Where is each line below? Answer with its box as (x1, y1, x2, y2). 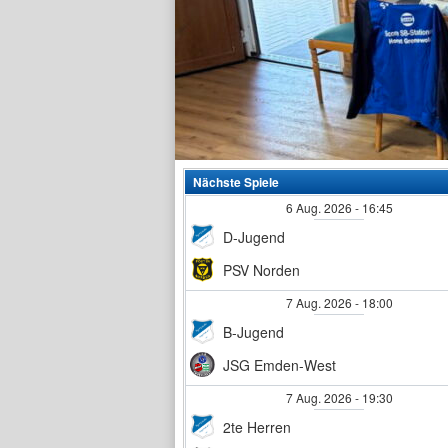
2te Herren (223, 416, 291, 437)
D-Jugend (223, 226, 285, 247)
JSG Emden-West (223, 354, 336, 375)
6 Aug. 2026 (285, 199, 352, 216)
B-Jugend (223, 321, 284, 342)
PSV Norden (223, 259, 300, 280)
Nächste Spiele (193, 173, 279, 191)
